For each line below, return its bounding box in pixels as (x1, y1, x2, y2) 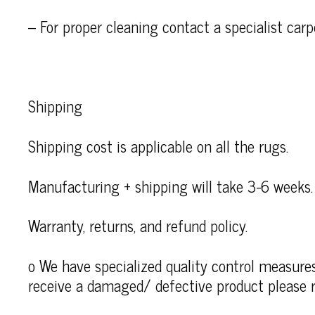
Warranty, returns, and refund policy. (28, 212, 247, 239)
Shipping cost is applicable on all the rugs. (28, 132, 288, 159)
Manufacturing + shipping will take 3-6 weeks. (28, 172, 313, 199)
